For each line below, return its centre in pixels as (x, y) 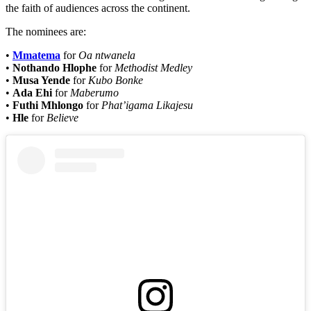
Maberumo (94, 92)
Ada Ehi (32, 92)
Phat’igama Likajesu (147, 105)
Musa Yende (41, 80)
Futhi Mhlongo (48, 105)
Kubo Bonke (116, 80)
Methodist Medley (153, 67)
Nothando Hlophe (54, 67)
